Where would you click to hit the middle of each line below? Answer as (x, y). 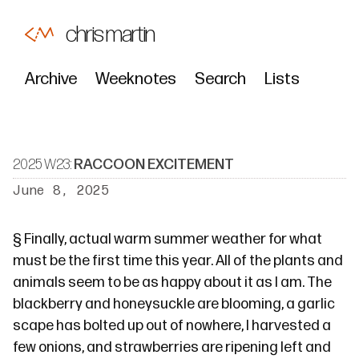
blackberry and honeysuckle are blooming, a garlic (174, 304)
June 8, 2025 (61, 191)
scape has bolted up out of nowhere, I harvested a (172, 326)
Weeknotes (136, 79)
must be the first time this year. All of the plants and (178, 261)
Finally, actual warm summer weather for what (172, 239)
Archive (51, 79)
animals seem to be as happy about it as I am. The (172, 282)
